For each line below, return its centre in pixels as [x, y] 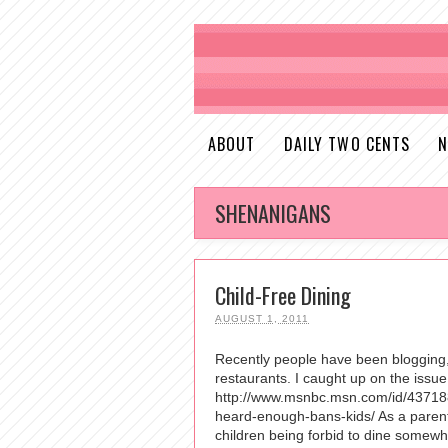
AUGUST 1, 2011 [262, 318]
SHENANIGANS [273, 213]
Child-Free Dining [283, 295]
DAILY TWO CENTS [347, 144]
